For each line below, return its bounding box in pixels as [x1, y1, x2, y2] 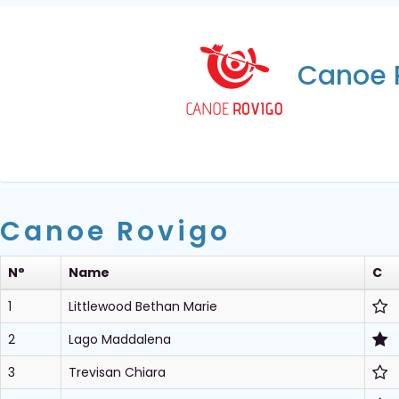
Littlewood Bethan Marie [69, 297, 217, 315]
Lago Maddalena [69, 330, 171, 348]
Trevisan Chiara [69, 363, 166, 381]
